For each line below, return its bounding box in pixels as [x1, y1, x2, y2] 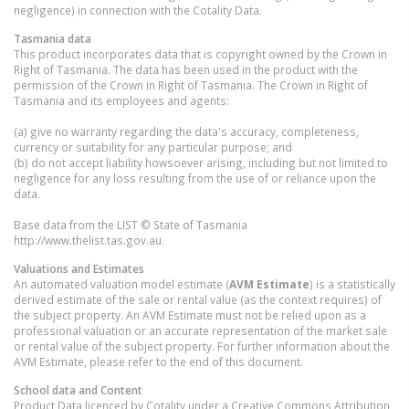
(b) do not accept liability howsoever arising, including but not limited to [14, 155, 388, 171]
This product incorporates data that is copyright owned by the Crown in [14, 47, 387, 62]
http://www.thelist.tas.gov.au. [14, 233, 164, 248]
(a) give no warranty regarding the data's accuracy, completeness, [14, 124, 359, 140]
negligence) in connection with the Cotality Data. [14, 3, 262, 18]
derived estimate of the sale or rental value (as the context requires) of [14, 292, 382, 308]
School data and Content [14, 383, 142, 398]
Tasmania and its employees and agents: [14, 93, 229, 109]
